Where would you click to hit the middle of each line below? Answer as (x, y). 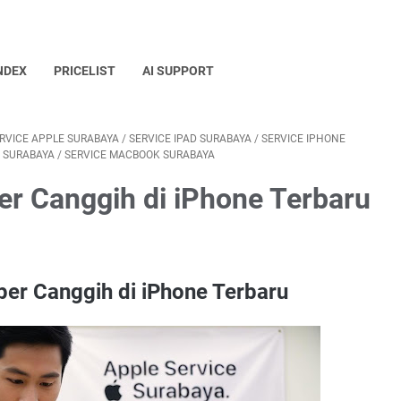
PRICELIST (85, 71)
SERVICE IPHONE (303, 139)
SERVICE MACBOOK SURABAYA (140, 155)
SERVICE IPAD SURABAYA (190, 139)
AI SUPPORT (178, 71)
